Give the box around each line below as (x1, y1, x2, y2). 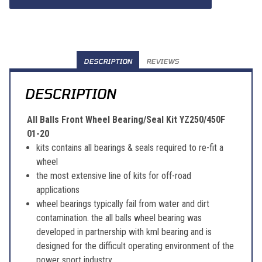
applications (36, 184, 80, 196)
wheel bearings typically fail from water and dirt (36, 198, 209, 210)
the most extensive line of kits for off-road (36, 170, 191, 182)
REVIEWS (146, 57, 179, 65)
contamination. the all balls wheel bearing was (36, 212, 202, 224)
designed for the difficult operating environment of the (36, 240, 234, 252)
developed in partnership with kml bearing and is (36, 226, 212, 238)
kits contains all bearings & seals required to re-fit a (36, 142, 223, 154)
